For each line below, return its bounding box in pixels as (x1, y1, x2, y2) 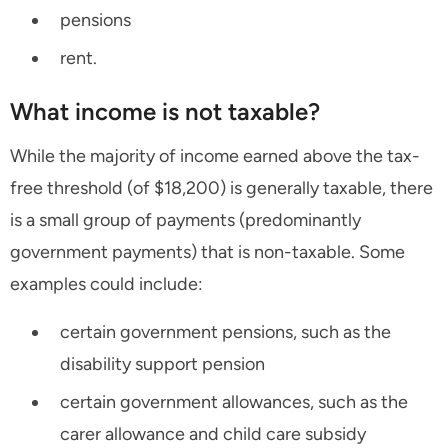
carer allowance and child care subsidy (60, 423, 366, 446)
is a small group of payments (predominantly (10, 209, 361, 232)
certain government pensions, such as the (60, 321, 391, 344)
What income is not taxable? (10, 97, 320, 127)
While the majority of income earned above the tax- (10, 145, 420, 168)
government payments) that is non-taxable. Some (10, 241, 405, 264)
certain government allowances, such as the (60, 391, 408, 414)
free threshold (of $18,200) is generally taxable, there (10, 177, 433, 200)
